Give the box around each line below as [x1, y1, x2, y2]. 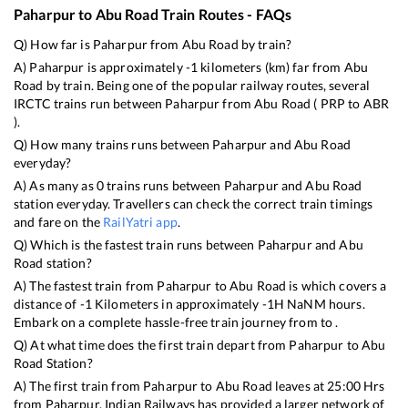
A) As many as [14, 177, 97, 193]
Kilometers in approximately [91, 295, 262, 311]
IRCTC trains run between [14, 95, 166, 111]
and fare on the [14, 213, 104, 229]
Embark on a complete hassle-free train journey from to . [14, 313, 339, 330]
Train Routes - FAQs [158, 5, 292, 23]
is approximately [84, 58, 186, 75]
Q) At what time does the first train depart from [14, 336, 290, 352]
